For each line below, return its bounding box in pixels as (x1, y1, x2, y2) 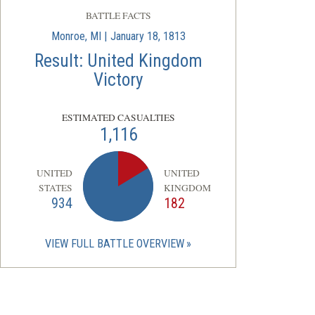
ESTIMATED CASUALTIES (61, 110, 175, 124)
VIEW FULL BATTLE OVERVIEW (44, 236, 184, 250)
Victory (93, 69, 143, 90)
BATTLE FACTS (85, 8, 151, 22)
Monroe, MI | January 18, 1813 (51, 29, 186, 43)
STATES (39, 181, 73, 194)
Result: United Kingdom (34, 50, 202, 71)
